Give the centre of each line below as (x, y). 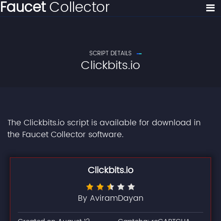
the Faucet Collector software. (65, 135)
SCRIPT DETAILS (110, 54)
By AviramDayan (110, 198)
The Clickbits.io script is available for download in (104, 123)
